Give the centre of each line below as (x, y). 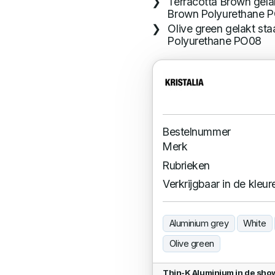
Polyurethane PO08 (215, 41)
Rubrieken (187, 165)
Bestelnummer (197, 132)
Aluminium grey (199, 224)
